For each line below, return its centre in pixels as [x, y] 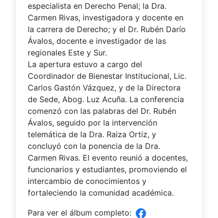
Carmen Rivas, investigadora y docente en [106, 17]
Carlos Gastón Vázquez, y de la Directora [104, 87]
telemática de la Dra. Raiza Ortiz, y [92, 134]
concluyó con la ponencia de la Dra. [94, 146]
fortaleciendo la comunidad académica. [101, 192]
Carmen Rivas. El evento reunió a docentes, [108, 157]
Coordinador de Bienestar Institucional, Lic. [107, 76]
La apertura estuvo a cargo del [85, 64]
